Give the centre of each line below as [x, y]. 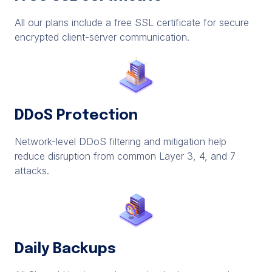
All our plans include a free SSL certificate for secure [132, 22]
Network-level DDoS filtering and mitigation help [121, 141]
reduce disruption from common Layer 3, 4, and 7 [125, 156]
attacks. [32, 171]
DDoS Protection [76, 116]
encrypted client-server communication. [102, 37]
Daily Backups [65, 249]
